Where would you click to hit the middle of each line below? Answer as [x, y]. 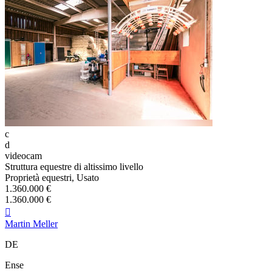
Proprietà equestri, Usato [52, 178]
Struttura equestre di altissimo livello [74, 167]
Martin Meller [31, 224]
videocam [23, 156]
